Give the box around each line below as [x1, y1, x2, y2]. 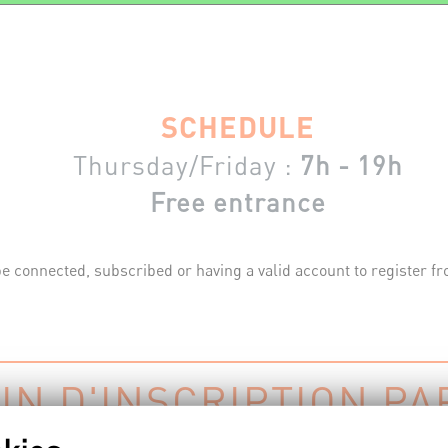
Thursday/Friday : [73, 149, 300, 181]
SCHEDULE [161, 109, 315, 144]
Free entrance [150, 186, 326, 218]
